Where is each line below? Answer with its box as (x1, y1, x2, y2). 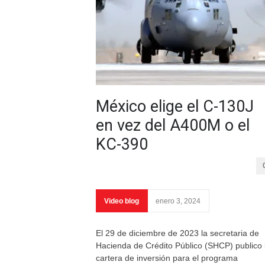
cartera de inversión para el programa (96, 253, 238, 263)
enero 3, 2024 (156, 197, 201, 205)
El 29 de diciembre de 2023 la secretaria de (96, 228, 259, 238)
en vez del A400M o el (96, 116, 250, 135)
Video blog (104, 197, 139, 205)
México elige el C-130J (96, 97, 254, 116)
